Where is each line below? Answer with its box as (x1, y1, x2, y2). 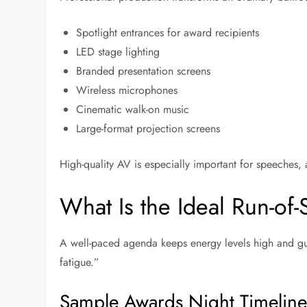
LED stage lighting (76, 44, 160, 60)
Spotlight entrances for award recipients (76, 25, 260, 41)
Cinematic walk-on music (76, 101, 190, 118)
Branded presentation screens (76, 63, 211, 79)
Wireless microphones (76, 82, 178, 99)
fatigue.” (60, 254, 100, 271)
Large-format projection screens (76, 121, 221, 137)
